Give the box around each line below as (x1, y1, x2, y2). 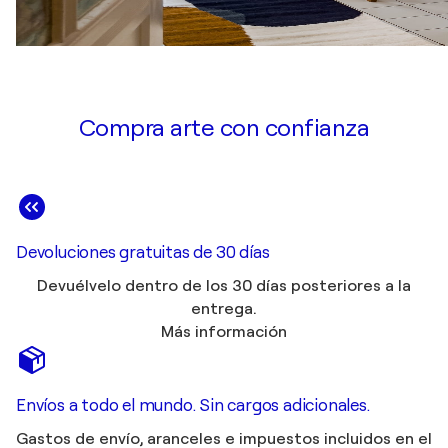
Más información (161, 323, 287, 342)
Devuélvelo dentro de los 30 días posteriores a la (37, 277, 411, 296)
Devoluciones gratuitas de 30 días (16, 243, 270, 263)
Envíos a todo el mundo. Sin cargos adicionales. (16, 396, 370, 416)
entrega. (191, 300, 257, 319)
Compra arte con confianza (78, 114, 370, 143)
